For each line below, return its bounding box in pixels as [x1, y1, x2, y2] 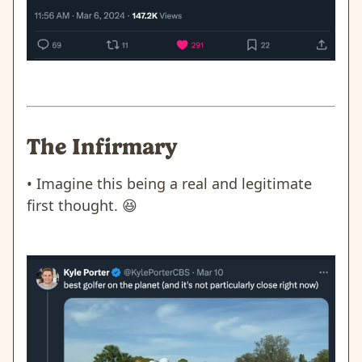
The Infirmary [27, 133, 178, 160]
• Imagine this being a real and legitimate [27, 173, 312, 193]
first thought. [27, 195, 122, 215]
